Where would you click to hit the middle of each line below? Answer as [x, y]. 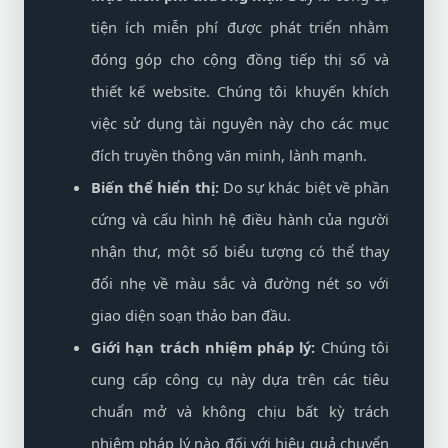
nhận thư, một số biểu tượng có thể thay [240, 251]
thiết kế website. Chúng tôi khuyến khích [240, 91]
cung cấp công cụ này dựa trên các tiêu [240, 379]
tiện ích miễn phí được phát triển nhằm [240, 27]
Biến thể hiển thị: [155, 187]
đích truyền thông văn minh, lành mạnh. [229, 155]
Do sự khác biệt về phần [304, 187]
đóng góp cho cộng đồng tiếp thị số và [240, 59]
